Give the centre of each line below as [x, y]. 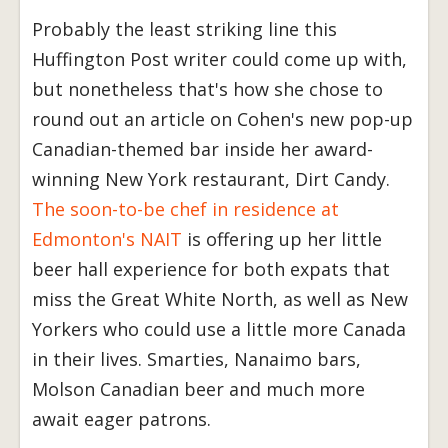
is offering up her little [282, 239]
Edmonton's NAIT [107, 239]
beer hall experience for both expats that [211, 269]
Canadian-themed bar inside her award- [202, 149]
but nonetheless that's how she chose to [207, 89]
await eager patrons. [121, 419]
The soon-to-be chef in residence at [185, 209]
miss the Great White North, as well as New [220, 299]
